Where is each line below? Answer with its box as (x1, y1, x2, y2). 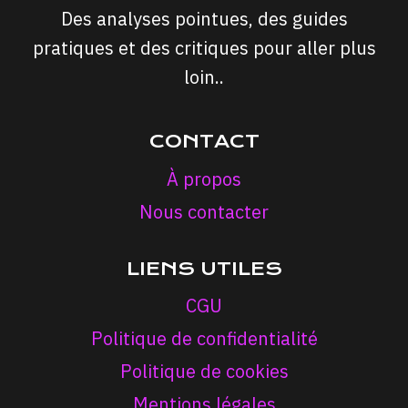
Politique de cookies (119, 359, 289, 383)
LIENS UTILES (126, 257, 282, 280)
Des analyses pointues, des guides (60, 6, 348, 31)
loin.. (184, 65, 224, 89)
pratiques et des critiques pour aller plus (32, 36, 376, 60)
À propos (167, 166, 241, 191)
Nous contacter (139, 199, 269, 224)
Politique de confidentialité (90, 326, 318, 351)
